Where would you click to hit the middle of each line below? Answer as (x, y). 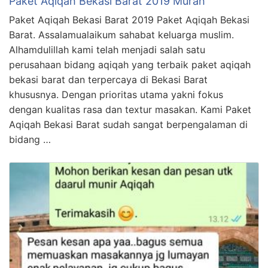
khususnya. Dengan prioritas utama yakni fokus (116, 95)
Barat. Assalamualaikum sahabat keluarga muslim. (121, 35)
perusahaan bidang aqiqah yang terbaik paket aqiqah (130, 65)
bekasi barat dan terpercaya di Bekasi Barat (108, 80)
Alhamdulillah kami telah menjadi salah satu (107, 50)
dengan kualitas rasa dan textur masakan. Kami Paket (130, 110)
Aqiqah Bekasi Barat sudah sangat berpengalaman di (128, 125)
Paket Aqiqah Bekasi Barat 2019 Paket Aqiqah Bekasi (129, 20)
